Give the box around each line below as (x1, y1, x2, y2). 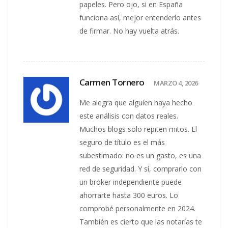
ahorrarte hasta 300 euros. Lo (79, 190, 179, 200)
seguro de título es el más (79, 137, 165, 147)
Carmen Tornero (79, 76, 147, 88)
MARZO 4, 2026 (154, 78, 198, 88)
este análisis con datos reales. (79, 110, 179, 121)
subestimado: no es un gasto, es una (79, 150, 202, 160)
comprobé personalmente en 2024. (79, 203, 196, 213)
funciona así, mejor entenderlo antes (79, 12, 202, 22)
